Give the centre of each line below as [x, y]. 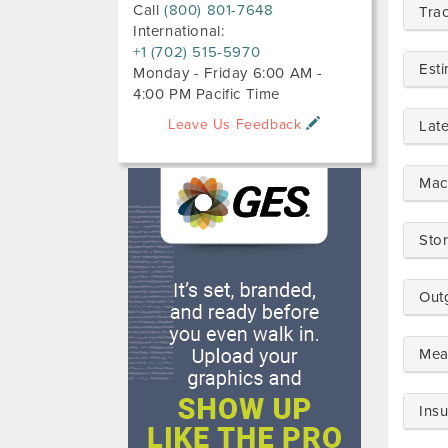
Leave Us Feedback [237, 124]
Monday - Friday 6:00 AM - [228, 73]
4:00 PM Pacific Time [206, 94]
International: [179, 31]
